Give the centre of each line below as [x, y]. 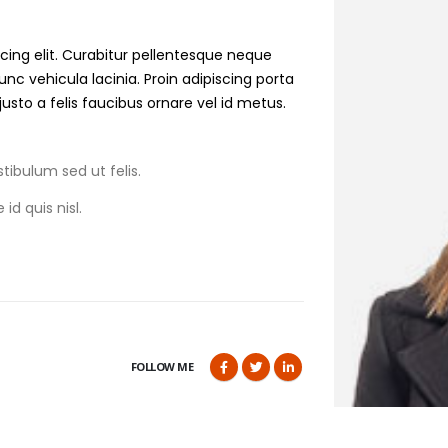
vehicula [58, 78]
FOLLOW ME [162, 367]
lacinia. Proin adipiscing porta [191, 78]
